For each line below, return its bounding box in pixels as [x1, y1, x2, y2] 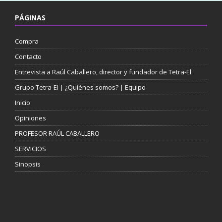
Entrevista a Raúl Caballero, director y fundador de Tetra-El [14, 67, 191, 77]
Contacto [14, 52, 42, 61]
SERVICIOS [14, 144, 46, 154]
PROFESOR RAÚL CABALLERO [14, 129, 100, 138]
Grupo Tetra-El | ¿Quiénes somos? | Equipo [14, 83, 146, 92]
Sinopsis [14, 160, 41, 169]
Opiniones [14, 113, 46, 123]
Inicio [14, 98, 30, 108]
